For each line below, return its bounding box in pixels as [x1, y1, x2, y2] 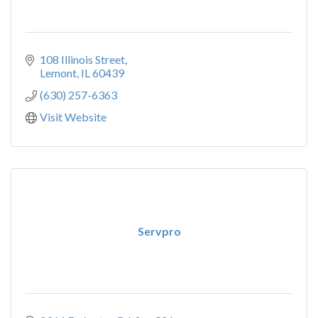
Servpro [137, 224, 181, 238]
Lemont [40, 66, 77, 79]
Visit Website [40, 110, 106, 124]
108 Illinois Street [40, 53, 125, 66]
